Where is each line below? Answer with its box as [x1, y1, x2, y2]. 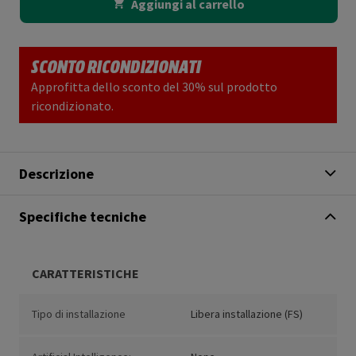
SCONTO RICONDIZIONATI [31, 54, 201, 78]
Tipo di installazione [32, 307, 126, 322]
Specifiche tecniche [19, 207, 146, 226]
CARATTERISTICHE [32, 265, 139, 282]
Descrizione [19, 164, 94, 184]
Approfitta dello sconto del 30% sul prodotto [31, 79, 277, 95]
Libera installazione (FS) [191, 307, 303, 322]
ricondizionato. [31, 98, 114, 114]
